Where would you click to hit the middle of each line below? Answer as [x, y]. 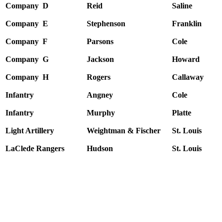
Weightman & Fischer [124, 131]
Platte [182, 113]
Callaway [188, 77]
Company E [27, 24]
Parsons [100, 42]
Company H [27, 77]
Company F [27, 42]
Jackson [100, 59]
